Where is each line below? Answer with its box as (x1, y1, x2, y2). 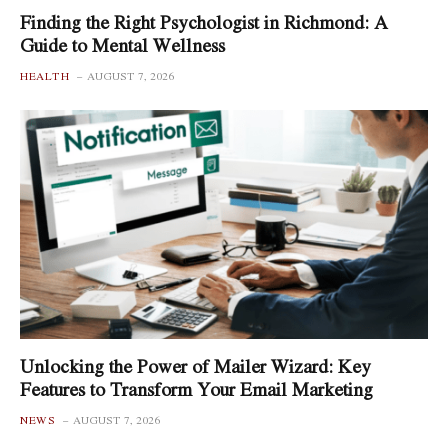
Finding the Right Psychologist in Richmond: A (20, 7, 388, 36)
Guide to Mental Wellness (20, 30, 225, 59)
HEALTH (20, 67, 69, 84)
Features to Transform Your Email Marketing (20, 375, 373, 403)
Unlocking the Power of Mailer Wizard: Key (20, 352, 371, 380)
